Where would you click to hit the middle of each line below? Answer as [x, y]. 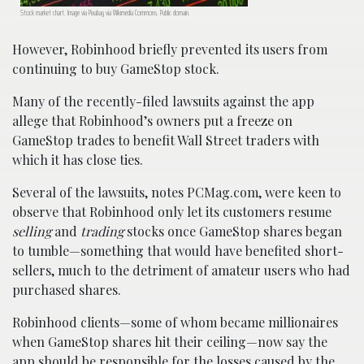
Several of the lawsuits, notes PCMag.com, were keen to [177, 193]
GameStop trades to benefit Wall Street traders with [166, 141]
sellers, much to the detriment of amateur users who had [181, 271]
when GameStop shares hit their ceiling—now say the [170, 342]
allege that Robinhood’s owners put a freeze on [152, 121]
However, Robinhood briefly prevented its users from [170, 50]
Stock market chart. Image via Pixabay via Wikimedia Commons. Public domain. [105, 13]
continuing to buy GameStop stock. [116, 69]
